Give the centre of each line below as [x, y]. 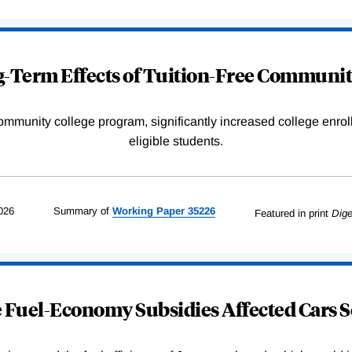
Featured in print [291, 213]
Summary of [81, 211]
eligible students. [176, 141]
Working [132, 211]
